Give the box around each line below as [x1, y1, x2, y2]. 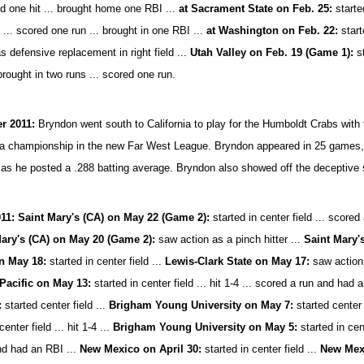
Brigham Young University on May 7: [109, 299, 294, 311]
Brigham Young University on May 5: [113, 321, 298, 333]
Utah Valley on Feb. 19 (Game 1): [187, 46, 354, 58]
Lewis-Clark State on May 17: [165, 255, 310, 267]
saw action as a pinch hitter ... [155, 233, 305, 245]
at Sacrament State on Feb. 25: [179, 2, 333, 15]
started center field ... [2, 299, 110, 311]
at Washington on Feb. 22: [203, 24, 339, 37]
